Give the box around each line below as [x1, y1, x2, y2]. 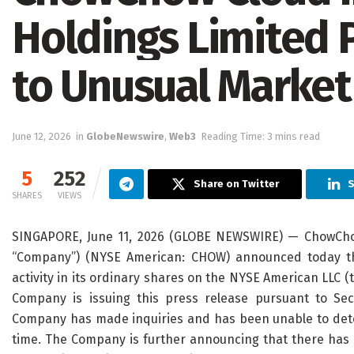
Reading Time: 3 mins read [201, 130, 320, 143]
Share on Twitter [193, 178, 279, 190]
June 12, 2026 [12, 130, 71, 143]
